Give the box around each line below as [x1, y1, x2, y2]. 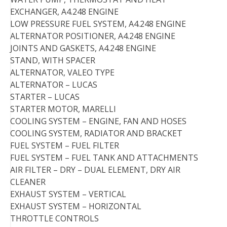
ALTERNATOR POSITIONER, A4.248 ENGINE [10, 30, 175, 42]
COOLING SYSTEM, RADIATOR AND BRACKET [10, 128, 182, 139]
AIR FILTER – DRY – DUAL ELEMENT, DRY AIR [10, 164, 180, 176]
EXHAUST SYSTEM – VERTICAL [10, 188, 126, 200]
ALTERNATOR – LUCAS [10, 79, 97, 91]
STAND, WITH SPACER [10, 55, 95, 66]
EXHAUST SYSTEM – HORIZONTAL [10, 201, 141, 212]
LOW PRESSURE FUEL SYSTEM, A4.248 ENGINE [10, 18, 186, 30]
